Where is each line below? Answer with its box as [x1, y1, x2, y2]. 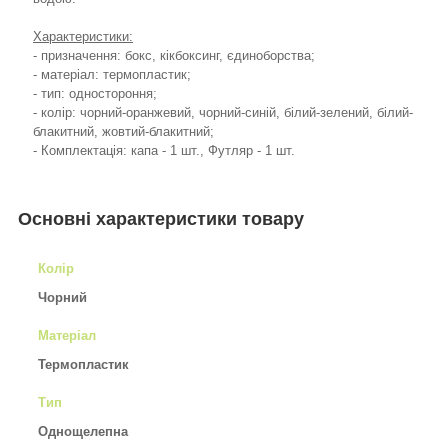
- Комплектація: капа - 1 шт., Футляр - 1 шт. [33, 143, 295, 159]
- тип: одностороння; [33, 86, 157, 102]
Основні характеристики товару [18, 209, 304, 230]
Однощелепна [38, 424, 128, 440]
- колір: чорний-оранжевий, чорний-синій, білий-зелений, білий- [33, 105, 413, 121]
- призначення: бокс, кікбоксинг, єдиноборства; [33, 48, 315, 64]
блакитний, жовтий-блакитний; [33, 124, 214, 140]
